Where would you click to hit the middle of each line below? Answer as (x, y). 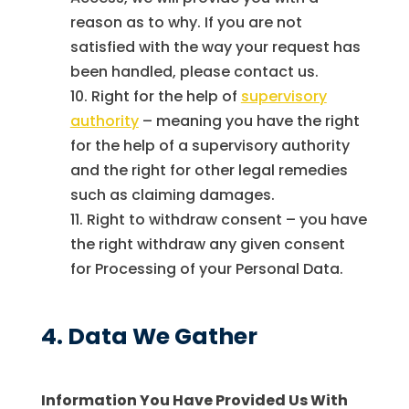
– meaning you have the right (249, 121)
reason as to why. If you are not (186, 23)
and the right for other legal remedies (209, 171)
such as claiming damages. (172, 195)
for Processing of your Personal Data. (206, 269)
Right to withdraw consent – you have (226, 220)
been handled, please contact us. (194, 72)
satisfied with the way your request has (215, 47)
